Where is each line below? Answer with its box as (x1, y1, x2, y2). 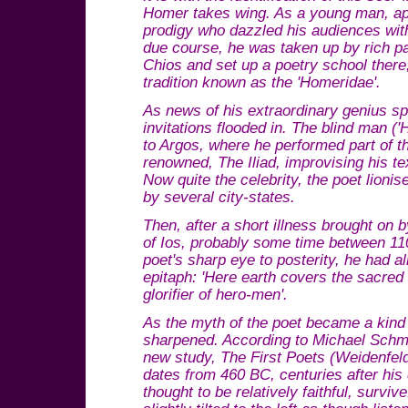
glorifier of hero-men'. (143, 286, 288, 303)
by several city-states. (143, 189, 295, 206)
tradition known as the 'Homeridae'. (143, 74, 381, 91)
